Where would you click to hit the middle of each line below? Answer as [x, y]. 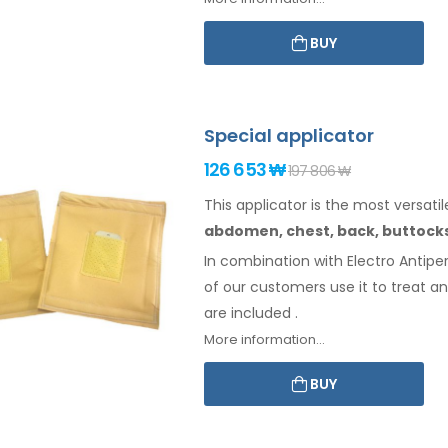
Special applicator [289, 135]
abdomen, [243, 230]
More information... [264, 339]
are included [249, 312]
